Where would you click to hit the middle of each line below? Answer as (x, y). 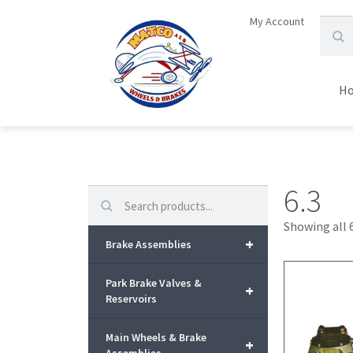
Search (108, 191)
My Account (277, 21)
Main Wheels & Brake (156, 337)
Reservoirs (131, 299)
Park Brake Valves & (154, 283)
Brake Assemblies (149, 244)
